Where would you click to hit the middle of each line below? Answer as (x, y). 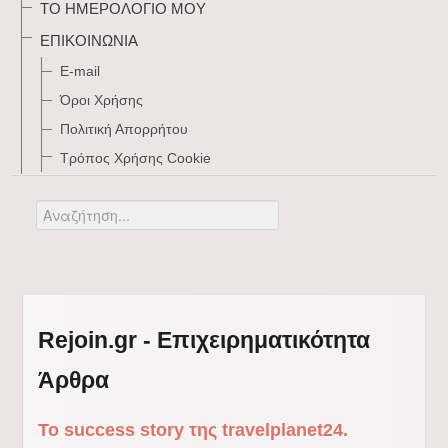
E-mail (80, 71)
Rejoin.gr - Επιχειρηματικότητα (203, 340)
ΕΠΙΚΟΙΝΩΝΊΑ (89, 40)
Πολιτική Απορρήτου (124, 129)
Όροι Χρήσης (102, 100)
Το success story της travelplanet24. (192, 430)
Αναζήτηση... (77, 210)
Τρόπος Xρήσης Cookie (136, 158)
